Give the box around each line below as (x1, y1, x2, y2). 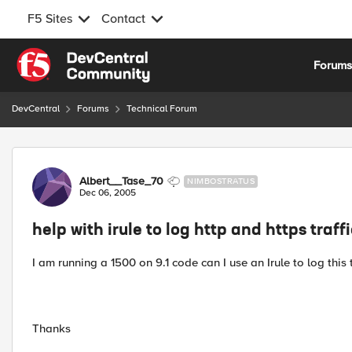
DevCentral (12, 103, 60, 115)
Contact (101, 11, 145, 27)
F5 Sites (27, 11, 72, 27)
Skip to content (27, 49, 108, 64)
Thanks (32, 321, 71, 335)
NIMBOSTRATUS (187, 176, 255, 186)
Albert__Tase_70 (79, 174, 163, 188)
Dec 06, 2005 (79, 187, 136, 199)
